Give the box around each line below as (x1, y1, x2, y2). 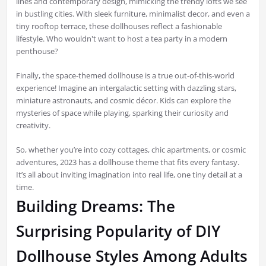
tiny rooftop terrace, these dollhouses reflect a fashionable (15, 21, 222, 32)
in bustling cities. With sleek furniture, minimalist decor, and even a (15, 8, 250, 20)
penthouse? (15, 46, 58, 57)
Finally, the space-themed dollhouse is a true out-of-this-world (15, 70, 235, 81)
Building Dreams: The (15, 195, 175, 217)
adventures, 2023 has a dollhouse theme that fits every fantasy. (15, 157, 239, 168)
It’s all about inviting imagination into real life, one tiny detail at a (15, 169, 242, 180)
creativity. (15, 120, 50, 131)
